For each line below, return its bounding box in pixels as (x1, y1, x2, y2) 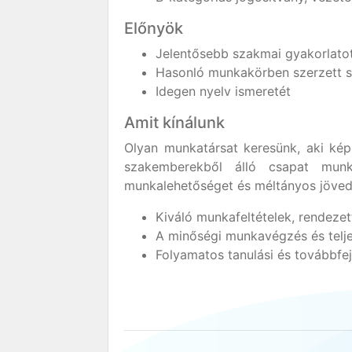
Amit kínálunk (124, 113, 225, 132)
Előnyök (124, 19, 183, 38)
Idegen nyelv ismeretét (156, 83, 291, 99)
